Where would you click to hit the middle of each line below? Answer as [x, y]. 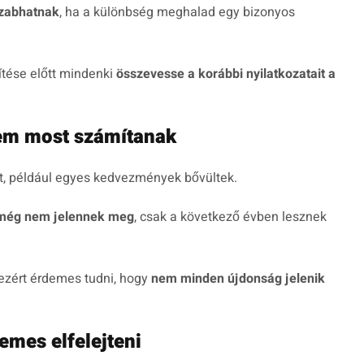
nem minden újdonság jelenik [238, 279]
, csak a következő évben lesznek [230, 217]
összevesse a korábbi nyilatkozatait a [226, 74]
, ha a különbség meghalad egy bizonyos [177, 13]
